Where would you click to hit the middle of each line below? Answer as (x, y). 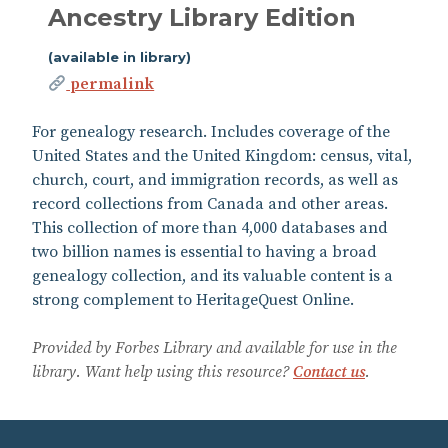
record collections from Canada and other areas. (210, 203)
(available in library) (119, 56)
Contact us (329, 371)
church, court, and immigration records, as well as (215, 179)
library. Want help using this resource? (162, 371)
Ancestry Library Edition (202, 17)
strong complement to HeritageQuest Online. (193, 299)
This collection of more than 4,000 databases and (210, 227)
